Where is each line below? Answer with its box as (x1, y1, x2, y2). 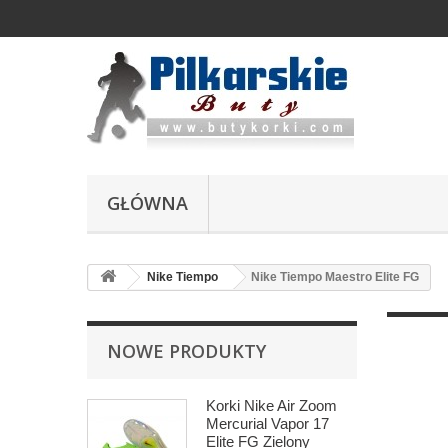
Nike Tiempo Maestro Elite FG (251, 270, 419, 284)
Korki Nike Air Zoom (206, 397, 337, 414)
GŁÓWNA (107, 191, 188, 215)
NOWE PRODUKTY (107, 339, 266, 363)
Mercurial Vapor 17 (206, 415, 329, 432)
